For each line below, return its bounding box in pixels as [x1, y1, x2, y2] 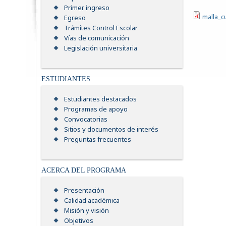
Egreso [64, 13, 86, 23]
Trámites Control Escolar [64, 23, 138, 33]
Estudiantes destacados [64, 94, 137, 104]
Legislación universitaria [64, 43, 137, 53]
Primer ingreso [64, 3, 109, 13]
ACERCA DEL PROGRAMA [41, 166, 126, 175]
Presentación [64, 186, 104, 195]
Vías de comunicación [64, 33, 129, 43]
